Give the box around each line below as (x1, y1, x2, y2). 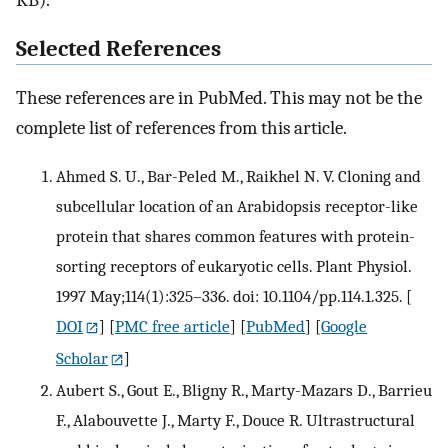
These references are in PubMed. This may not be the (16, 86, 422, 109)
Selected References (16, 35, 221, 62)
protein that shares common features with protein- (56, 226, 415, 247)
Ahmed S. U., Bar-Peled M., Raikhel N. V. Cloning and (56, 166, 421, 187)
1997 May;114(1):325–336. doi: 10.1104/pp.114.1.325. (56, 286, 402, 307)
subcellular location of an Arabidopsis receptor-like (56, 196, 418, 217)
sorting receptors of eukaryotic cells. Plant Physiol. (56, 256, 411, 277)
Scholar (56, 348, 108, 369)
